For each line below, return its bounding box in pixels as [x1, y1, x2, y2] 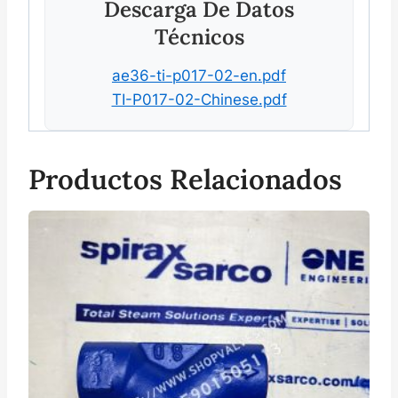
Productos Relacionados [28, 161, 342, 196]
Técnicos [154, 22, 244, 51]
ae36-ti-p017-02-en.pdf [112, 66, 286, 84]
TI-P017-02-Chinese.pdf [111, 90, 287, 108]
